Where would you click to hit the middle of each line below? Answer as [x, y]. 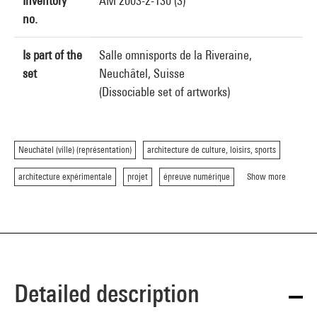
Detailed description [107, 293]
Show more [266, 177]
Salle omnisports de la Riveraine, [175, 55]
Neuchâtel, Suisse [142, 73]
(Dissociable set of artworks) [165, 92]
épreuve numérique [197, 177]
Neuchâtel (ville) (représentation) [75, 150]
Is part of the [52, 55]
